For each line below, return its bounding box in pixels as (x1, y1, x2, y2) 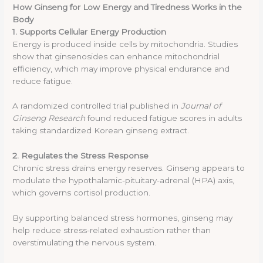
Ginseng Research (12, 113, 86, 123)
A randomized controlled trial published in (12, 101, 181, 111)
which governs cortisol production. (12, 188, 151, 198)
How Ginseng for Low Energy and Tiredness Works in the (12, 2, 242, 12)
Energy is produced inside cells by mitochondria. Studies (12, 39, 238, 49)
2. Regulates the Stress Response (12, 151, 149, 161)
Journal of (181, 101, 222, 111)
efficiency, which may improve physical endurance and (12, 63, 230, 73)
